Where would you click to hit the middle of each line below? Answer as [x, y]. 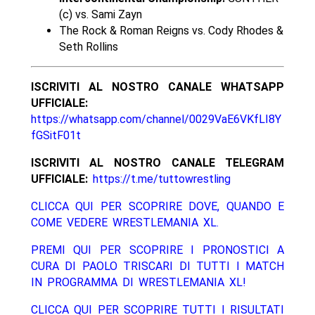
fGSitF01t [56, 136]
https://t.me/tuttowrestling [161, 179]
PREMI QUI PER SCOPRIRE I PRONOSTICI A [157, 250]
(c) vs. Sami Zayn [100, 15]
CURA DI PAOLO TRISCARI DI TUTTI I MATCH [157, 266]
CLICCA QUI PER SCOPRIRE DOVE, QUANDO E [157, 207]
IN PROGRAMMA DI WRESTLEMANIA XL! [138, 283]
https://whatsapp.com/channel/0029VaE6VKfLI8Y [156, 120]
